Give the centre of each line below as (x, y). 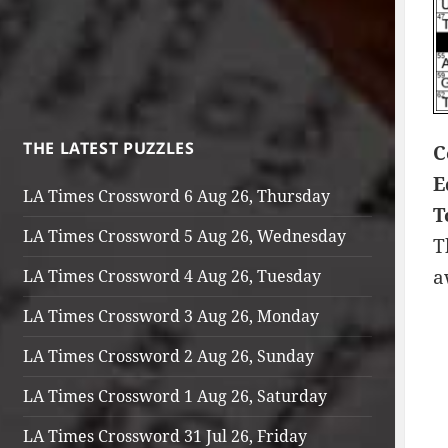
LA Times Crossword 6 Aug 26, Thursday (176, 196)
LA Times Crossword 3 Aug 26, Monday (170, 316)
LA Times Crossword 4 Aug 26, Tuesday (171, 276)
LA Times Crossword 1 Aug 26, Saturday (174, 396)
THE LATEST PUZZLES (108, 148)
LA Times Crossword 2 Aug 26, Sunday (168, 356)
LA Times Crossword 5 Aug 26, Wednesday (184, 236)
